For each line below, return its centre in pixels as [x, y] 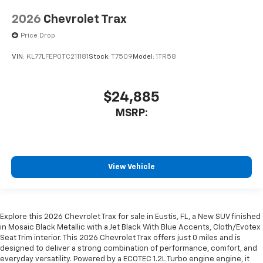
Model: [144, 57]
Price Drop [38, 36]
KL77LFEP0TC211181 [58, 57]
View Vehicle [131, 167]
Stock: [100, 57]
